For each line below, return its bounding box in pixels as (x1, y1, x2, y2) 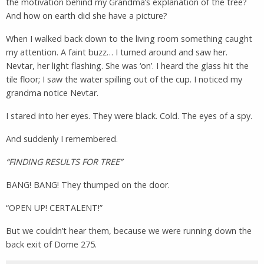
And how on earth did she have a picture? (6, 9, 167, 21)
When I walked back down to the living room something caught (6, 32, 252, 44)
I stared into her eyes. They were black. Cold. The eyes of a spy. (6, 110, 252, 121)
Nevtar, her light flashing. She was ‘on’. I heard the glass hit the (6, 60, 249, 71)
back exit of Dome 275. (6, 238, 97, 250)
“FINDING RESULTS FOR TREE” (6, 156, 123, 167)
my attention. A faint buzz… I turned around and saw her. (6, 46, 227, 58)
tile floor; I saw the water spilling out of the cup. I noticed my (6, 73, 242, 85)
